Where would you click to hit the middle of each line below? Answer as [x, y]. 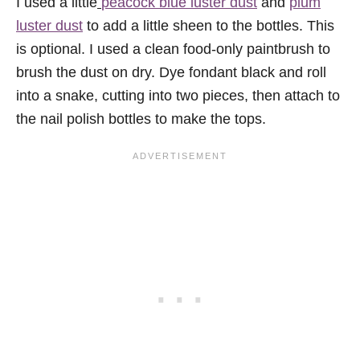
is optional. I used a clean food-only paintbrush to [173, 49]
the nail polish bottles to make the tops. [141, 119]
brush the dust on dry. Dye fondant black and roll [171, 72]
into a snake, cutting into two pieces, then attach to [178, 95]
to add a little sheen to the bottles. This [209, 25]
